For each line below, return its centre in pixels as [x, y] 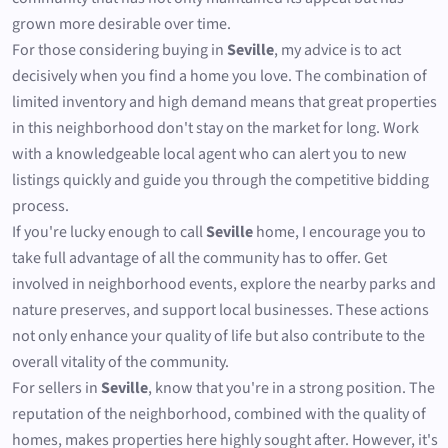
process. [40, 205]
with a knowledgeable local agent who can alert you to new [209, 153]
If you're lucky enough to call [109, 231]
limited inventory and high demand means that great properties [224, 101]
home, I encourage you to [339, 231]
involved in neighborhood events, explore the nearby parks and [224, 283]
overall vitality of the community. [120, 361]
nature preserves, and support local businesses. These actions [220, 309]
